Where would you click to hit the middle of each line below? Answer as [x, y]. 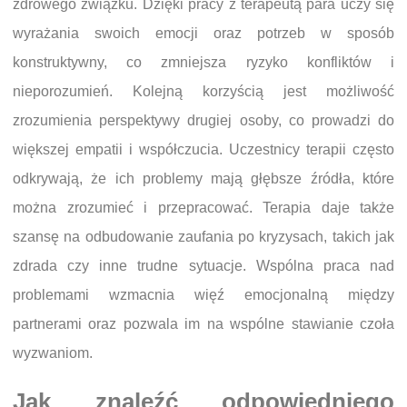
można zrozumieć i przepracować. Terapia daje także [203, 207]
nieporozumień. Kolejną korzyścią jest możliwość [203, 91]
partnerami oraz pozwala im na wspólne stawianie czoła [203, 323]
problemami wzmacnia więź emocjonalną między [203, 294]
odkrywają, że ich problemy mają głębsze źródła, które [203, 178]
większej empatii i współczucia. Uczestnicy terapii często [203, 149]
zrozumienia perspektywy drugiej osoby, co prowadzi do [203, 120]
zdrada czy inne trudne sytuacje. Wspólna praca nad [203, 265]
